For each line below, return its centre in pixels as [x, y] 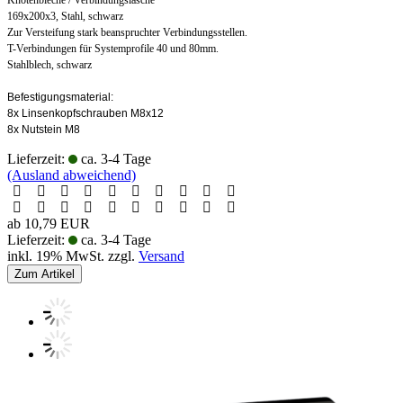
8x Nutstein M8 [44, 129]
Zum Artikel [45, 273]
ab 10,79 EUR [49, 223]
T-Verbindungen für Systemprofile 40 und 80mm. [113, 48]
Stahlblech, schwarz [49, 64]
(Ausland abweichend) [72, 175]
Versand [161, 255]
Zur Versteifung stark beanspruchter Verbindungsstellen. [127, 32]
